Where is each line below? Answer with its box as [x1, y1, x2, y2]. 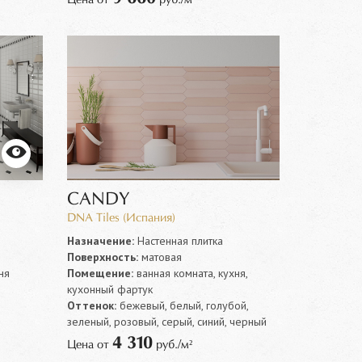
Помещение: [67, 265, 134, 280]
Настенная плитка [134, 233, 224, 248]
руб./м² [153, 339, 193, 351]
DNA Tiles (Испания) [67, 212, 176, 224]
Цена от [67, 339, 113, 351]
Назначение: [67, 233, 135, 248]
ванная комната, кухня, [133, 265, 248, 280]
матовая [138, 249, 183, 264]
